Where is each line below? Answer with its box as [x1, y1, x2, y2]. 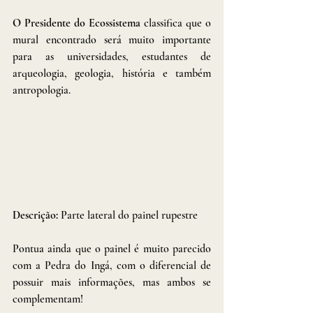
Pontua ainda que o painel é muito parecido [13, 241, 211, 256]
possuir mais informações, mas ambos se [13, 275, 211, 289]
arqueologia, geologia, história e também [13, 66, 211, 80]
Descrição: [13, 208, 61, 222]
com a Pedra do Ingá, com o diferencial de [13, 258, 211, 272]
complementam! [13, 291, 86, 306]
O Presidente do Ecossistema [13, 15, 140, 30]
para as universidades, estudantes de [13, 49, 211, 64]
